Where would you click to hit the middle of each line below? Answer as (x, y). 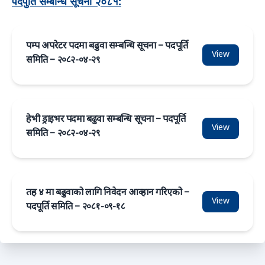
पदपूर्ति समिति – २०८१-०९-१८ (76, 207)
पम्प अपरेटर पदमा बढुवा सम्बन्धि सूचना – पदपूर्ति (107, 46)
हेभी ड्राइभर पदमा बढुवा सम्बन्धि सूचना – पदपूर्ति (106, 120)
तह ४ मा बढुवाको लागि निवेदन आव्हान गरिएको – (108, 193)
